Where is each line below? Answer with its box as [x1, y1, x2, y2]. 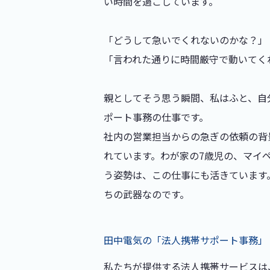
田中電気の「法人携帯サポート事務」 [104, 233, 268, 247]
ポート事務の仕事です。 [104, 110, 209, 124]
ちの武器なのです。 [104, 187, 189, 201]
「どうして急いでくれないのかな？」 [104, 33, 268, 47]
